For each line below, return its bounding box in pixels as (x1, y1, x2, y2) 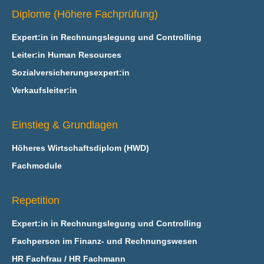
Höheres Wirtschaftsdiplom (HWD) (11, 143, 149, 153)
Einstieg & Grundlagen (11, 119, 118, 131)
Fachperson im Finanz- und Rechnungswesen (11, 236, 197, 246)
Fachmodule (11, 161, 62, 170)
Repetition (11, 194, 60, 206)
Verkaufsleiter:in (11, 85, 77, 95)
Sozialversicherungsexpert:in (11, 68, 130, 77)
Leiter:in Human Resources (11, 50, 121, 60)
